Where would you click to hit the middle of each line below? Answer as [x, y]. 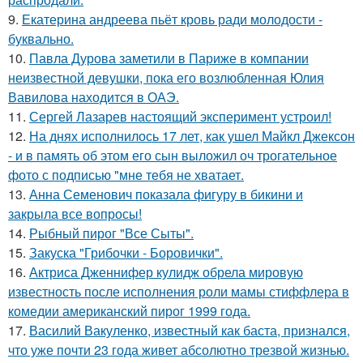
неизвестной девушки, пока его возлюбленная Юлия [166, 77]
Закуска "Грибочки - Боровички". [126, 252]
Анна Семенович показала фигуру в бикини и [166, 194]
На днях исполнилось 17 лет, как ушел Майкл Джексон [192, 136]
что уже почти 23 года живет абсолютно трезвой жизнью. [179, 350]
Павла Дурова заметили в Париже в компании [169, 58]
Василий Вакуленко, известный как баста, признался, [190, 330]
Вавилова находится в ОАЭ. [94, 97]
